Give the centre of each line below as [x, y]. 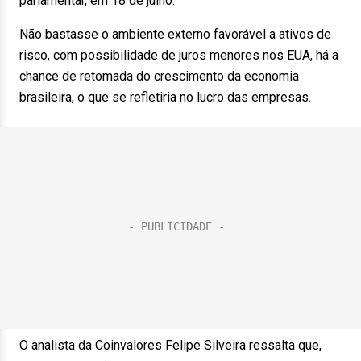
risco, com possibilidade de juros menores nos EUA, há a [179, 55]
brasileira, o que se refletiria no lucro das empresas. [165, 97]
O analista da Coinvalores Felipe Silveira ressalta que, [170, 345]
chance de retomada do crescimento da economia [159, 76]
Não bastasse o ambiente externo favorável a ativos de [175, 34]
